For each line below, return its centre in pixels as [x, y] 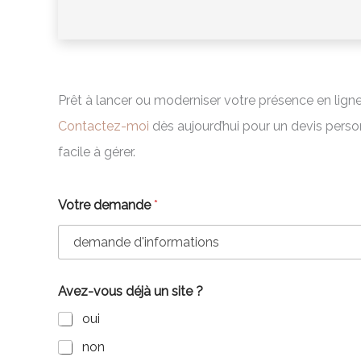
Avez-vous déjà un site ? [131, 292]
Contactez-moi [104, 126]
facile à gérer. [97, 151]
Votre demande [106, 205]
